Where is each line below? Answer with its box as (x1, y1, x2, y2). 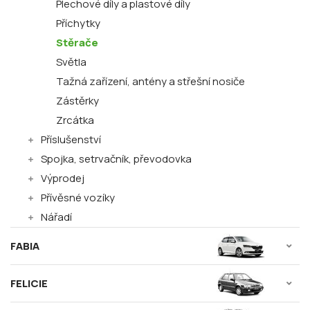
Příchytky (56, 16, 100, 30)
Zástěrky (56, 93, 99, 108)
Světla (56, 55, 86, 69)
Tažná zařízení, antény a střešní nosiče (56, 74, 245, 89)
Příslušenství (41, 132, 101, 147)
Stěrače (56, 35, 98, 50)
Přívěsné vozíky (41, 190, 115, 205)
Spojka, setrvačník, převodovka (41, 152, 192, 166)
